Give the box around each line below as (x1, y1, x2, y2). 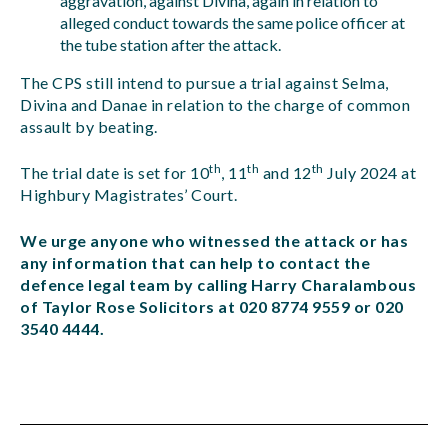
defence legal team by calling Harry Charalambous (20, 275, 416, 294)
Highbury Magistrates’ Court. (20, 185, 237, 204)
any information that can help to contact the (20, 253, 370, 272)
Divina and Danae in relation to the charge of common (20, 95, 410, 114)
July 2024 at (323, 163, 416, 182)
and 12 (259, 163, 312, 182)
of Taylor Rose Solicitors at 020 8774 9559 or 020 (20, 297, 404, 316)
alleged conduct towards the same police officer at (60, 13, 405, 32)
